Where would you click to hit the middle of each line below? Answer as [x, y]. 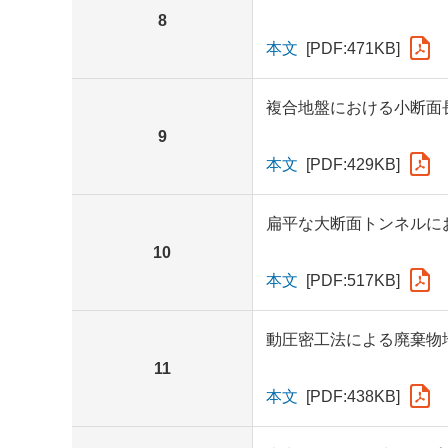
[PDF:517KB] [352, 280]
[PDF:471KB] [352, 48]
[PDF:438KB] [352, 396]
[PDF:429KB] [352, 164]
